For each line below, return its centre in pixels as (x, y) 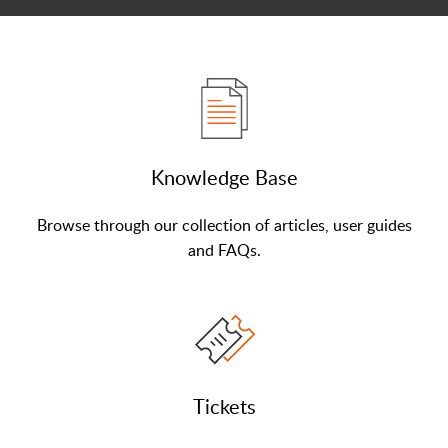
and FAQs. (224, 249)
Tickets (224, 405)
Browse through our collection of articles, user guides (224, 224)
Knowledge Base (224, 176)
